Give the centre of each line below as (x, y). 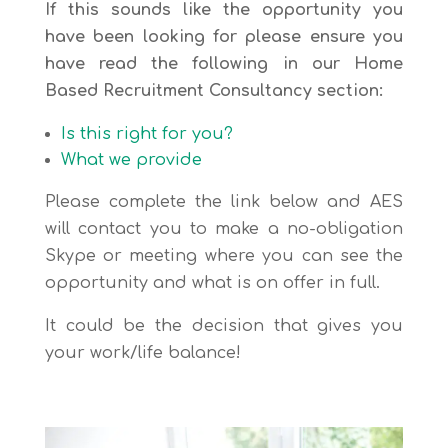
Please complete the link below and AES (224, 202)
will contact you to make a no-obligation (224, 229)
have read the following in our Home (224, 64)
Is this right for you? (146, 134)
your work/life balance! (142, 353)
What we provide (131, 160)
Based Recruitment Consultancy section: (213, 91)
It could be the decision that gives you (224, 326)
